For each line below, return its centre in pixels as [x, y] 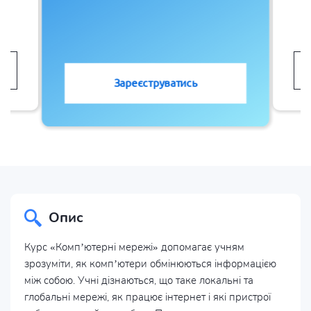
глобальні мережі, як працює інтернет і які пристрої [148, 297]
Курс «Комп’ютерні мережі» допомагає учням [134, 247]
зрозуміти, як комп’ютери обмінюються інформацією [150, 264]
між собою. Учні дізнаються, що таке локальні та [139, 280]
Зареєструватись [155, 83]
